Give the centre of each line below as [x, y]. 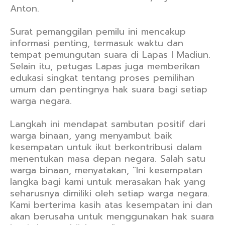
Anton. [25, 9]
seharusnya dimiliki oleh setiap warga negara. [110, 193]
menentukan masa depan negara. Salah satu [108, 159]
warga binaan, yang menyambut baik [91, 136]
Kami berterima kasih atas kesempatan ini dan [111, 205]
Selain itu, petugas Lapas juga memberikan [105, 66]
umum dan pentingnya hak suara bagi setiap [109, 89]
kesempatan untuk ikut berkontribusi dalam [106, 147]
